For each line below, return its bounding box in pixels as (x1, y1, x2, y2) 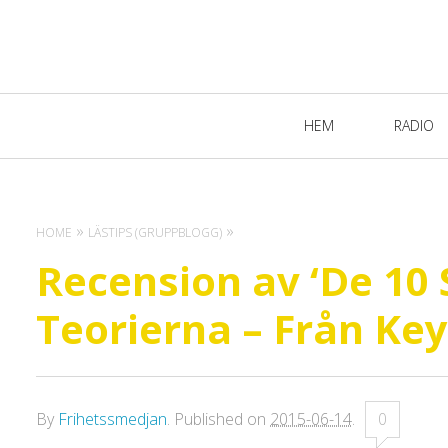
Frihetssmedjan (58, 408, 167, 430)
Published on (174, 408, 270, 430)
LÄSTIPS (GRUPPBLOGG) (88, 224, 222, 241)
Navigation (95, 130, 230, 163)
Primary (95, 94, 191, 127)
